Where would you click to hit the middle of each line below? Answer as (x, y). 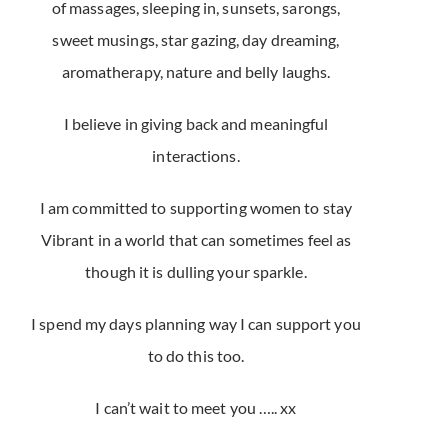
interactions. (196, 156)
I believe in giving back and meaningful (196, 124)
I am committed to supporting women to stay (196, 208)
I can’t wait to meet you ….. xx (196, 408)
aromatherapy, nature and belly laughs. (196, 72)
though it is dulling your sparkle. (196, 272)
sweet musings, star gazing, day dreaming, (196, 40)
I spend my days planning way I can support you (196, 324)
